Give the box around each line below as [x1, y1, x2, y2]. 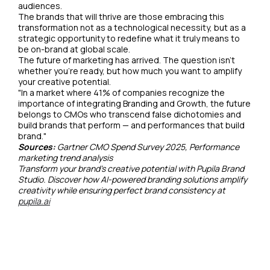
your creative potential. [18, 76, 111, 88]
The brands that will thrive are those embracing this [18, 11, 224, 23]
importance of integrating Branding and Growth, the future [18, 98, 251, 110]
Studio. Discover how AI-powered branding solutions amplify [18, 174, 247, 186]
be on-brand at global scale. [18, 43, 130, 55]
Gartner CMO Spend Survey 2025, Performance [55, 141, 239, 153]
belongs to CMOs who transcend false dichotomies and [18, 108, 241, 121]
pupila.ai [18, 195, 50, 207]
